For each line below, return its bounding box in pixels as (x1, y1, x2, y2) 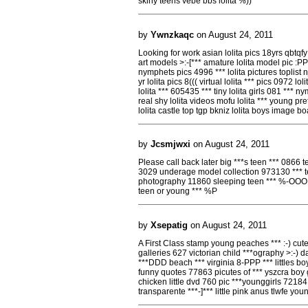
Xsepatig (151, 219, 188, 230)
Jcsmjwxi (151, 139, 190, 149)
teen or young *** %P (138, 186, 217, 196)
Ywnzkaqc (151, 29, 194, 40)
